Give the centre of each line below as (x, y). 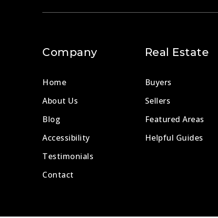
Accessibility (66, 138)
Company (70, 53)
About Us (60, 101)
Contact (58, 175)
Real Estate (177, 53)
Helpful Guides (174, 138)
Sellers (158, 101)
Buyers (158, 82)
